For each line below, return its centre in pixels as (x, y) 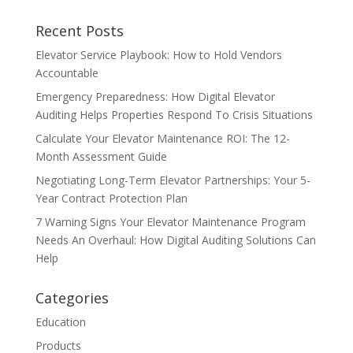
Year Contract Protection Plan (111, 198)
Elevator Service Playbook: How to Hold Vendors (158, 54)
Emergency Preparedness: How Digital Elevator (155, 96)
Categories (72, 297)
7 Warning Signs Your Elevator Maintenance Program (170, 221)
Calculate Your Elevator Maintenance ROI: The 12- (162, 138)
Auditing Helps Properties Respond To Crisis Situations (174, 114)
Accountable (67, 72)
